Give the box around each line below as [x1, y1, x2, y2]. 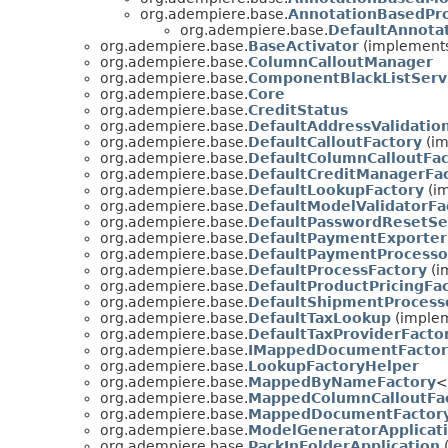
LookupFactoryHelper [248, 357, 419, 374]
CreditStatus [248, 101, 348, 118]
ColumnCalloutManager [248, 53, 433, 70]
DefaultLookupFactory [248, 181, 424, 198]
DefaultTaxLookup [248, 309, 391, 326]
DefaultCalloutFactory [248, 133, 422, 150]
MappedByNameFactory [248, 373, 436, 390]
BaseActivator [248, 37, 359, 54]
